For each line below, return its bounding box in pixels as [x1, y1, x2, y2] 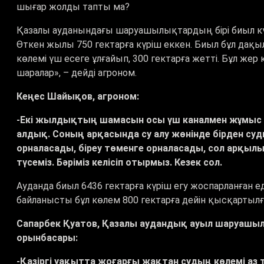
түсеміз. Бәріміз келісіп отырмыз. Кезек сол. [16, 157, 225, 169]
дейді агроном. [71, 67, 139, 79]
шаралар [16, 67, 54, 79]
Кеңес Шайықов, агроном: [16, 91, 139, 103]
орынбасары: [16, 232, 78, 244]
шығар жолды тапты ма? [16, 1, 134, 13]
